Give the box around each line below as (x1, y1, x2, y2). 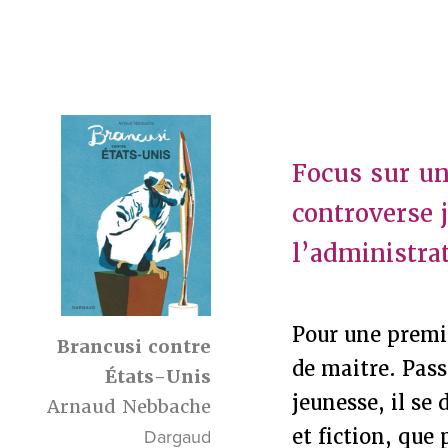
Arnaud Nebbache (47, 395, 212, 419)
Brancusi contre (57, 335, 212, 359)
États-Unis (105, 365, 212, 389)
